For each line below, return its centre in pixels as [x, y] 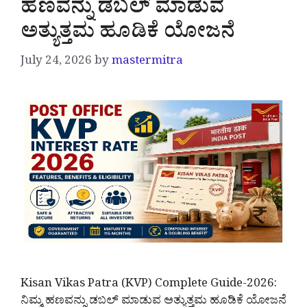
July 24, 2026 [56, 63]
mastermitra [147, 63]
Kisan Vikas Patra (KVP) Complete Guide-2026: [149, 286]
